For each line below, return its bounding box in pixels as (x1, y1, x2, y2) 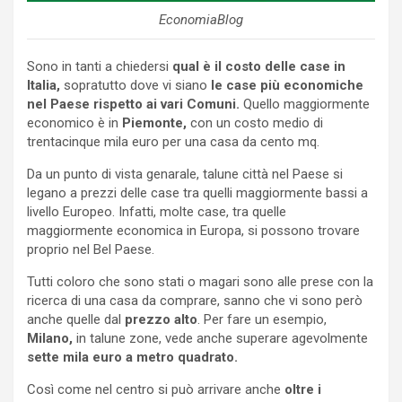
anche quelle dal (27, 310, 125, 328)
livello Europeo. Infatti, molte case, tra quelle (27, 203, 286, 220)
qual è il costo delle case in (169, 57, 345, 74)
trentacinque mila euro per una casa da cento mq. (27, 133, 319, 150)
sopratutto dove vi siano (60, 76, 211, 93)
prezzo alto (125, 310, 197, 328)
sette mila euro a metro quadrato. (27, 348, 238, 365)
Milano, (27, 329, 73, 346)
